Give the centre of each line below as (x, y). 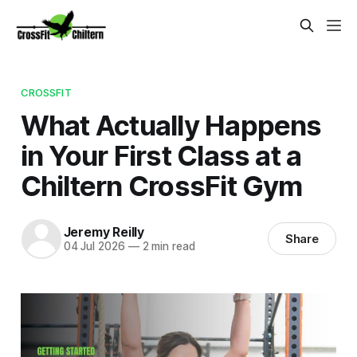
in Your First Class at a (161, 155)
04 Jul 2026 (94, 247)
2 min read (167, 247)
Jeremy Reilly (104, 232)
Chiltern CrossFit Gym (161, 185)
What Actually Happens (171, 125)
